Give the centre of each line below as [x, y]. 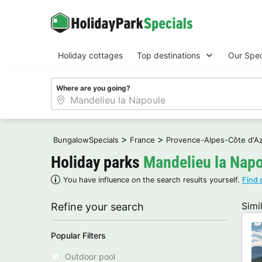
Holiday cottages [90, 55]
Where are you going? [93, 88]
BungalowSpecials [86, 139]
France [142, 139]
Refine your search [97, 206]
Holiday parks [97, 162]
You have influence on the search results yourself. [152, 180]
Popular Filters [78, 235]
